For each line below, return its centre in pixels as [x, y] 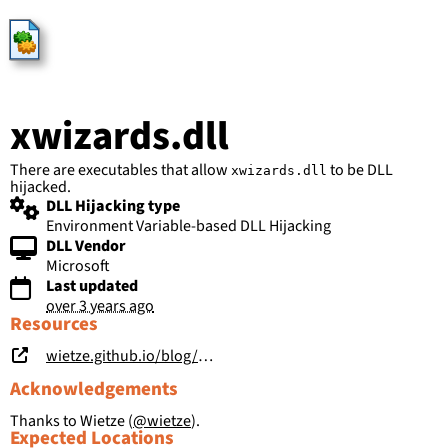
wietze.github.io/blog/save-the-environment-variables [122, 356]
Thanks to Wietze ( [71, 420]
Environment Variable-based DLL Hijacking [188, 225]
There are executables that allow [120, 169]
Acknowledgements [94, 389]
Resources [54, 323]
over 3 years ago [100, 305]
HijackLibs [121, 40]
